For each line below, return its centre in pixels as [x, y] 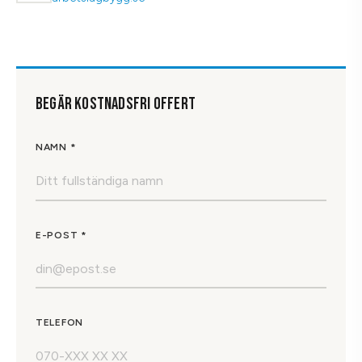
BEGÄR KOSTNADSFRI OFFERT [116, 104]
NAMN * [56, 147]
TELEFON [60, 323]
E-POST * [61, 235]
